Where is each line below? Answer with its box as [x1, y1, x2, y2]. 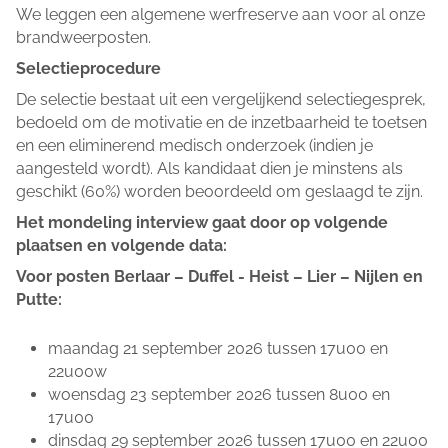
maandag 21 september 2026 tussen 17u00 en [48, 338, 388, 358]
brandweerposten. [16, 28, 155, 48]
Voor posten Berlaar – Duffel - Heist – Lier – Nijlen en [16, 267, 423, 287]
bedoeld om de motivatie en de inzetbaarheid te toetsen [16, 113, 427, 133]
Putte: [16, 290, 62, 310]
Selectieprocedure [16, 59, 161, 79]
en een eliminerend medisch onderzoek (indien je [16, 136, 373, 156]
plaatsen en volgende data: [16, 236, 227, 256]
